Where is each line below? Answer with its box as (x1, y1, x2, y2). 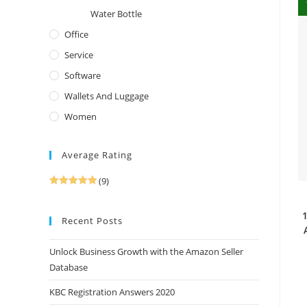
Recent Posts (62, 214, 123, 227)
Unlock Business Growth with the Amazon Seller (49, 245, 243, 258)
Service (64, 49, 93, 61)
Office (64, 28, 88, 40)
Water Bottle (90, 8, 142, 20)
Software (64, 69, 101, 82)
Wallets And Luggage (64, 90, 149, 102)
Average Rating (62, 149, 132, 161)
